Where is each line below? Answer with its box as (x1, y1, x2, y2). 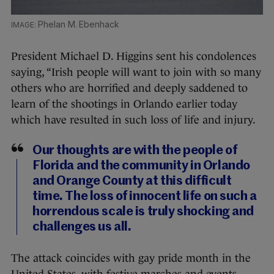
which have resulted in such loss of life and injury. (11, 113, 256, 126)
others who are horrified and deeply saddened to (11, 81, 248, 94)
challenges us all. (32, 220, 131, 234)
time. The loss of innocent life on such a (32, 190, 257, 203)
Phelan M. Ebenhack (37, 18, 120, 29)
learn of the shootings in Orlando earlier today (11, 97, 237, 110)
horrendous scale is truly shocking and (32, 205, 254, 218)
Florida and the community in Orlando (32, 159, 250, 172)
